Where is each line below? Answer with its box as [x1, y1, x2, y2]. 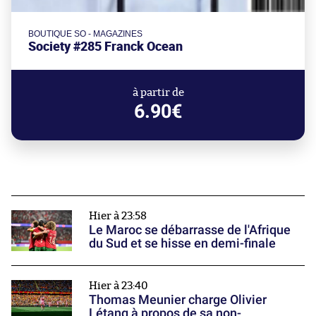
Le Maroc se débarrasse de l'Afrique [89, 222, 291, 238]
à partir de [132, 87, 184, 99]
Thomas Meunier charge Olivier [89, 291, 267, 307]
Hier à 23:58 [89, 211, 147, 222]
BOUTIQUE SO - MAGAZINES [28, 29, 142, 39]
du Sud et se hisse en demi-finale [89, 236, 276, 251]
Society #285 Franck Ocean [28, 38, 183, 55]
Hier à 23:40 [89, 280, 148, 291]
